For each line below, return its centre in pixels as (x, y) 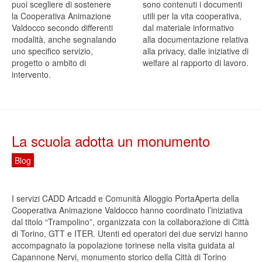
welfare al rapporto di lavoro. (196, 63)
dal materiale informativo (188, 28)
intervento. (31, 75)
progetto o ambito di (49, 63)
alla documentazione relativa (196, 39)
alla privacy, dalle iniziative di (196, 51)
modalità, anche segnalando (64, 39)
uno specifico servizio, (52, 51)
